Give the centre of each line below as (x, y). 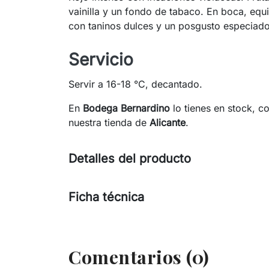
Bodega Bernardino (126, 108)
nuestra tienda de (109, 123)
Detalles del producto (130, 159)
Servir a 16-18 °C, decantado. (135, 84)
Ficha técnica (106, 197)
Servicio (101, 60)
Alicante (168, 123)
